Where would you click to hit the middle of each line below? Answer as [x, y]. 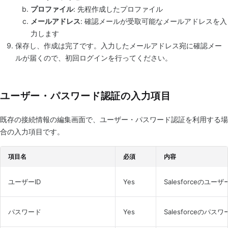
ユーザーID [24, 182]
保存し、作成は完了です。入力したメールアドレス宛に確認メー [119, 46]
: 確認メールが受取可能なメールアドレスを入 [154, 21]
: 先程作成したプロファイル [118, 9]
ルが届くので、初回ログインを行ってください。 [94, 58]
